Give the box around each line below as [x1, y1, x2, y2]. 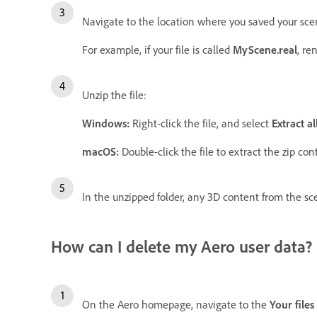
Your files [270, 296, 314, 311]
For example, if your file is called [82, 42, 233, 57]
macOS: [82, 144, 119, 158]
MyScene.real [233, 42, 297, 57]
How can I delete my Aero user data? [51, 235, 312, 257]
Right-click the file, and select [132, 115, 272, 130]
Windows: [82, 115, 132, 130]
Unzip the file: [82, 87, 146, 102]
